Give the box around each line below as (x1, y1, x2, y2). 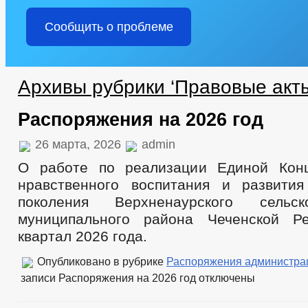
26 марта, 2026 (32, 137, 124, 151)
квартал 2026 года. (18, 228, 147, 244)
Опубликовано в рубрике (34, 255, 166, 267)
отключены (196, 272, 255, 284)
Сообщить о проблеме (44, 20, 173, 34)
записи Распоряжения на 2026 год (21, 272, 196, 284)
